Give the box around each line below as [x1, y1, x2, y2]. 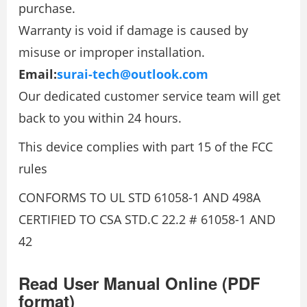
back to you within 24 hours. [19, 110, 182, 127]
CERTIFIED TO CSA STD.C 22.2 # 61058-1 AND [19, 211, 275, 228]
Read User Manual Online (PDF [19, 271, 260, 295]
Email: [19, 66, 57, 83]
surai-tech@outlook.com [57, 66, 208, 83]
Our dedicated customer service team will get [19, 88, 280, 105]
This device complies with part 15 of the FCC [19, 138, 273, 156]
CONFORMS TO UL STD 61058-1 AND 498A [19, 189, 260, 206]
